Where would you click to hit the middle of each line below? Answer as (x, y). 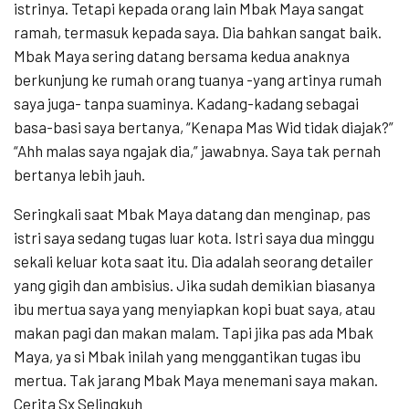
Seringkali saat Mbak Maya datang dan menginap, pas (192, 214)
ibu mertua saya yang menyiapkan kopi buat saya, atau (194, 309)
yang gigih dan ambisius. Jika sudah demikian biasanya (194, 285)
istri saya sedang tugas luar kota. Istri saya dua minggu (194, 238)
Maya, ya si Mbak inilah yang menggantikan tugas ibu (187, 357)
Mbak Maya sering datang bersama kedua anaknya (182, 56)
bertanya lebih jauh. (79, 175)
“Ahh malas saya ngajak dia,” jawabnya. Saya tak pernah (197, 151)
